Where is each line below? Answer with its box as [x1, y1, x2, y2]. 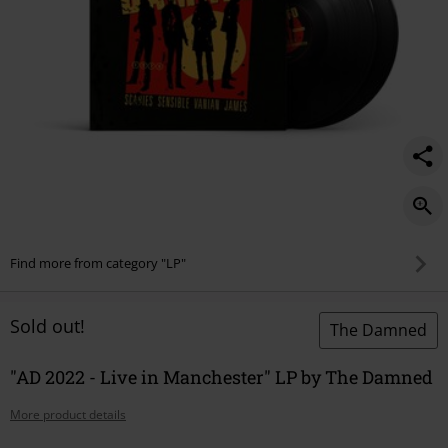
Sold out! [10, 313, 85, 338]
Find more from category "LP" [10, 254, 186, 273]
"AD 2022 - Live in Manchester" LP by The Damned [10, 364, 433, 389]
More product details [10, 405, 126, 423]
